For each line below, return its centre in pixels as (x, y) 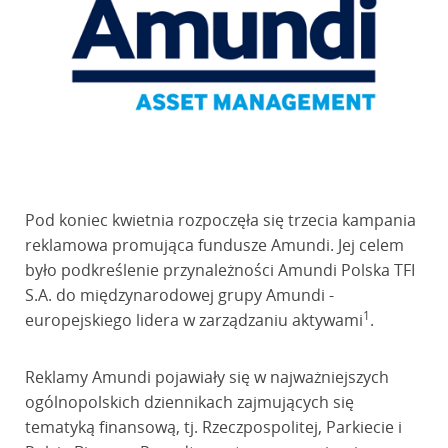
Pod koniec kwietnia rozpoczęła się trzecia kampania (220, 220)
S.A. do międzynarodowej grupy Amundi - (179, 295)
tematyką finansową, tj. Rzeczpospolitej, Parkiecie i (213, 427)
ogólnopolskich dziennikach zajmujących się (189, 402)
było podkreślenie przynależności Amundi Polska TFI (219, 270)
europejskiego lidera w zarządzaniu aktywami (193, 320)
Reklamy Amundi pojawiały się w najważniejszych (206, 377)
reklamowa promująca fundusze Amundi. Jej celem (214, 245)
